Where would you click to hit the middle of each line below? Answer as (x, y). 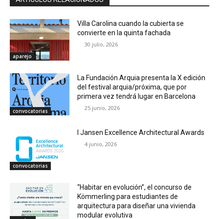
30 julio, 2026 (101, 44)
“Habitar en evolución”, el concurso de (135, 187)
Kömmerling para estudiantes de (128, 196)
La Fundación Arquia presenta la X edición (142, 78)
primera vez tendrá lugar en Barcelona (137, 97)
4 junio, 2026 (101, 144)
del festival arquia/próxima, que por (132, 87)
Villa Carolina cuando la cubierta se (131, 23)
